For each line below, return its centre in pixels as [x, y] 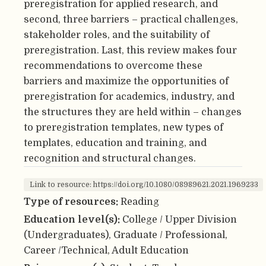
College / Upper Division [180, 219]
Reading [140, 201]
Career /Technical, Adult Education [106, 250]
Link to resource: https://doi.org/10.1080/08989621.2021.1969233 [144, 185]
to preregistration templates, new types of [123, 128]
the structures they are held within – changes [133, 112]
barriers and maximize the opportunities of [126, 81]
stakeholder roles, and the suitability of [117, 35]
